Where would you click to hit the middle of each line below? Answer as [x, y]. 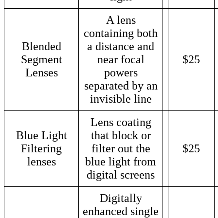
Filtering [41, 148]
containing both [121, 33]
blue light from [121, 161]
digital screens [121, 174]
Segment [41, 59]
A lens [121, 20]
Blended [41, 46]
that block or [121, 135]
